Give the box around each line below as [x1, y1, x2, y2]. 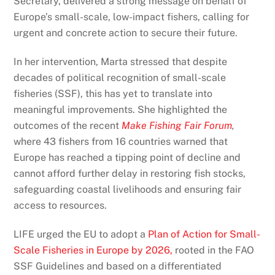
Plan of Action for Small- [148, 228, 261, 240]
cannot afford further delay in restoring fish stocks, [14, 168, 246, 180]
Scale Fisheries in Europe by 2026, [14, 244, 176, 256]
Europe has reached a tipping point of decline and [14, 152, 241, 164]
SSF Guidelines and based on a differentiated [14, 260, 222, 272]
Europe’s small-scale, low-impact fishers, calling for [14, 11, 250, 23]
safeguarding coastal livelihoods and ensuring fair [14, 184, 242, 196]
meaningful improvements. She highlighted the [14, 104, 228, 116]
